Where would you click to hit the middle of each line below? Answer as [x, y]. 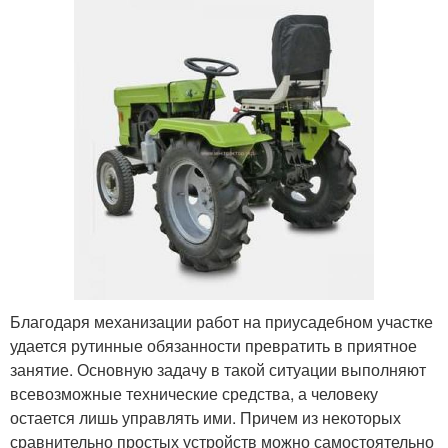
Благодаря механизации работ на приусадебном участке [221, 321]
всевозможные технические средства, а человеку [194, 393]
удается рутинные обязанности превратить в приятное [213, 345]
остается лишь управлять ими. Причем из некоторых [205, 417]
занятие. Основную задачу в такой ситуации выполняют [218, 369]
